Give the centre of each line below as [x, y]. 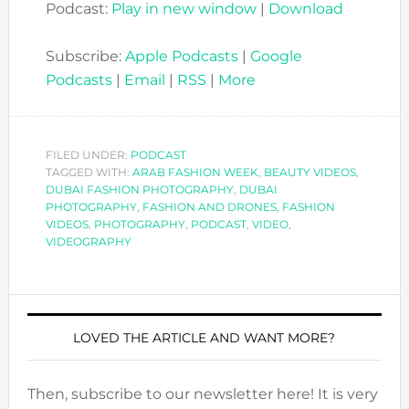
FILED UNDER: [88, 155]
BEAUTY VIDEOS [309, 173]
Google [276, 57]
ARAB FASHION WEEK [195, 173]
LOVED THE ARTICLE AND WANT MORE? [204, 338]
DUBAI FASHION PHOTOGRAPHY [139, 190]
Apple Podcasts [181, 57]
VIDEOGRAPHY [88, 242]
